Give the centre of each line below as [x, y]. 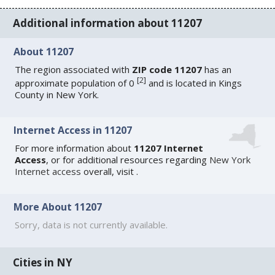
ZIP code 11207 [167, 69]
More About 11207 [58, 207]
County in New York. [57, 94]
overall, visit [109, 172]
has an [217, 69]
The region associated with [74, 69]
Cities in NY [43, 262]
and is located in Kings [194, 83]
